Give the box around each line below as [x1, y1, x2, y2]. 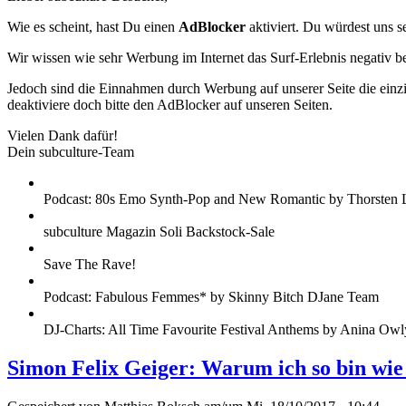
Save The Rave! [43, 256, 136, 273]
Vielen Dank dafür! [7, 128, 118, 144]
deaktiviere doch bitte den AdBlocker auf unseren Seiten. [7, 97, 333, 113]
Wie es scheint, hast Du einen [7, 19, 179, 35]
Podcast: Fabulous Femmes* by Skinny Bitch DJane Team [43, 289, 379, 305]
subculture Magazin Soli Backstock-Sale [43, 224, 275, 240]
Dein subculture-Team [7, 144, 134, 160]
